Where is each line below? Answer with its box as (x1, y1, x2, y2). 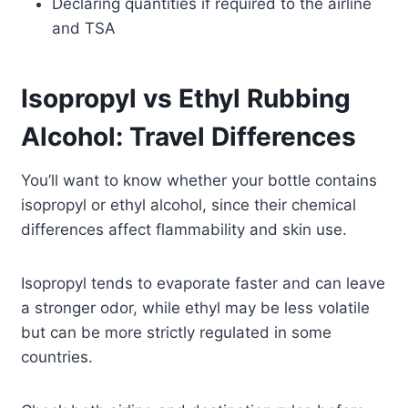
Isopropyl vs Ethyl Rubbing (21, 83, 352, 115)
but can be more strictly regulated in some (21, 323, 332, 342)
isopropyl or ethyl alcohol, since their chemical (21, 196, 357, 215)
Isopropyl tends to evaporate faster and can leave (21, 274, 386, 293)
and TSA (52, 19, 117, 38)
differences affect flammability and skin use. (21, 220, 348, 240)
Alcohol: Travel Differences (21, 121, 357, 153)
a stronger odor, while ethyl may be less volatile (21, 299, 371, 318)
